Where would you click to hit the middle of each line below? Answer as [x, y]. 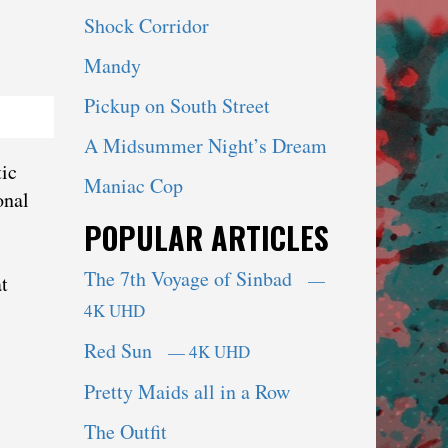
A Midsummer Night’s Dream [205, 146]
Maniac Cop [133, 186]
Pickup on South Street [176, 106]
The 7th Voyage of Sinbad [193, 279]
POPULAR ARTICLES [206, 238]
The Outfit [125, 432]
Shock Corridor [146, 26]
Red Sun [123, 351]
